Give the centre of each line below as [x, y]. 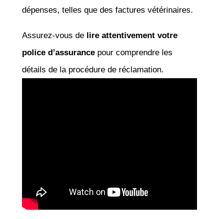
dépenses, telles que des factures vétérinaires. [107, 10]
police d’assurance [58, 52]
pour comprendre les [133, 52]
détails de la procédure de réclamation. [93, 69]
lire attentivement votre [132, 35]
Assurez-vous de [54, 35]
